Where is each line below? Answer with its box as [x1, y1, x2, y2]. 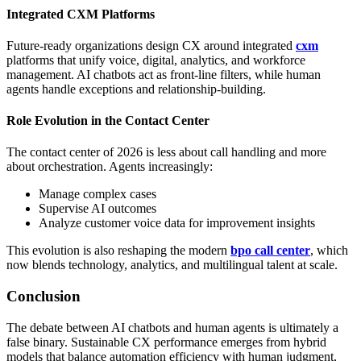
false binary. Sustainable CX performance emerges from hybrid [6, 334, 326, 349]
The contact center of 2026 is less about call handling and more [6, 145, 326, 160]
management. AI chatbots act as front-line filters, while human [6, 67, 321, 81]
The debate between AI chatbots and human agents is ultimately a [6, 320, 338, 334]
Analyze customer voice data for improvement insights [39, 216, 315, 230]
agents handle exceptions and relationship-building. [6, 81, 266, 96]
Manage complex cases [39, 187, 156, 201]
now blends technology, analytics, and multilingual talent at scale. [6, 258, 338, 272]
